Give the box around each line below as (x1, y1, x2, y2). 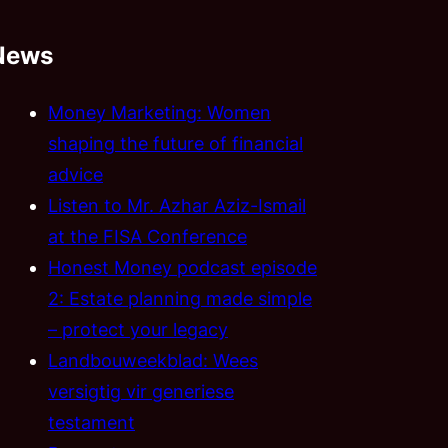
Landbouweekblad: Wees (48, 349, 258, 371)
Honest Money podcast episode (48, 256, 317, 278)
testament (48, 411, 135, 433)
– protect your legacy (48, 318, 228, 340)
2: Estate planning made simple (48, 287, 312, 309)
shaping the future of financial (48, 132, 303, 154)
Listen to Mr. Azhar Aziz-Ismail (48, 194, 306, 216)
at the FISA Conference (48, 225, 247, 247)
